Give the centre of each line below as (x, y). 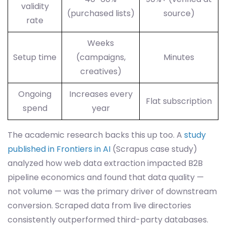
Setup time (35, 57)
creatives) (101, 71)
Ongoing (35, 94)
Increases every (101, 94)
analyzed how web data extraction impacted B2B (105, 163)
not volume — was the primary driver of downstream (112, 191)
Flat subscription (179, 101)
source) (179, 13)
